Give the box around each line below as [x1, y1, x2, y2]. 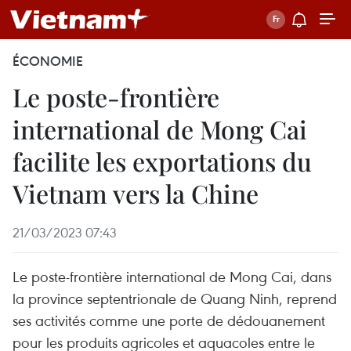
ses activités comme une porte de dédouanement [13, 310, 325, 330]
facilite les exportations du [13, 144, 312, 178]
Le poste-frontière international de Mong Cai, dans [13, 266, 331, 286]
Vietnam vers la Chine [13, 176, 259, 210]
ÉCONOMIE [13, 52, 83, 70]
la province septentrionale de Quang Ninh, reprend [13, 288, 337, 308]
